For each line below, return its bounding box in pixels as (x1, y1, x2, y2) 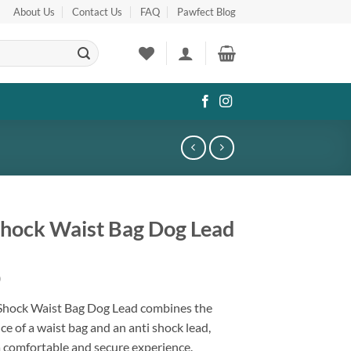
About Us (13, 5, 55, 18)
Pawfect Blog (177, 5, 236, 18)
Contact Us (72, 5, 123, 18)
